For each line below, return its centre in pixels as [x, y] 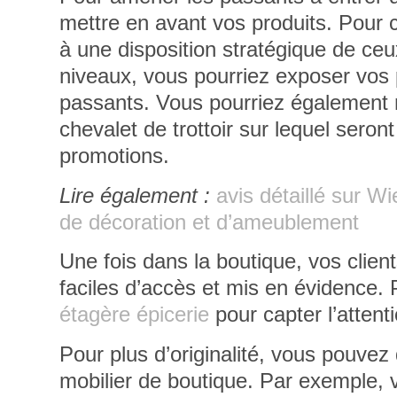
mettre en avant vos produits [193, 23]
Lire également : [135, 195]
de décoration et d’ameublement [210, 222]
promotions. [115, 156]
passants [102, 103]
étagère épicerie [135, 315]
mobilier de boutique [154, 380]
